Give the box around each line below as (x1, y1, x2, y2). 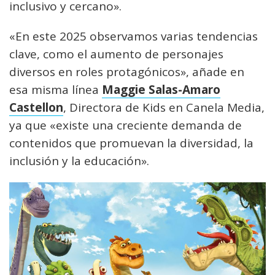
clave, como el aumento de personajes (9, 46, 223, 63)
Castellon (9, 99, 63, 116)
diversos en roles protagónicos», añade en (9, 64, 244, 80)
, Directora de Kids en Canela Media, (63, 99, 265, 116)
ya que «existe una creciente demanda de (9, 117, 242, 134)
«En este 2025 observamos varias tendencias (9, 28, 258, 45)
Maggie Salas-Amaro (102, 82, 220, 98)
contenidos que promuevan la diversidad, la (9, 135, 254, 152)
